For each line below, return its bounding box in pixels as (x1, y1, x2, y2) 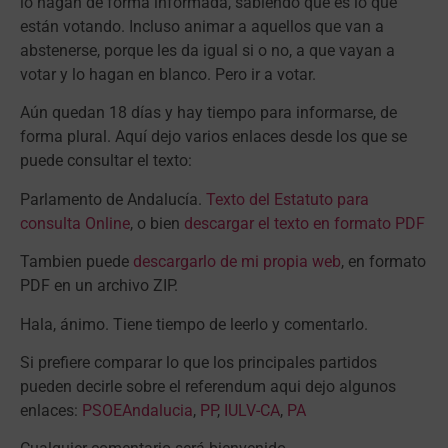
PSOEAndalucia (82, 400, 193, 420)
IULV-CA (224, 400, 280, 420)
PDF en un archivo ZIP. (20, 276, 178, 296)
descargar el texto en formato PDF (184, 213, 425, 233)
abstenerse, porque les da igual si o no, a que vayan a (20, 41, 395, 61)
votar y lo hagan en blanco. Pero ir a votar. (20, 65, 316, 85)
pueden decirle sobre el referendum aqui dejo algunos (20, 376, 396, 396)
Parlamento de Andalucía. (20, 189, 206, 209)
